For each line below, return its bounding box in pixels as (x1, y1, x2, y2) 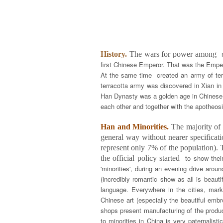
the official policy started (101, 154, 186, 162)
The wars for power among (129, 50, 222, 58)
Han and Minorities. (101, 122, 169, 131)
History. (101, 50, 127, 58)
